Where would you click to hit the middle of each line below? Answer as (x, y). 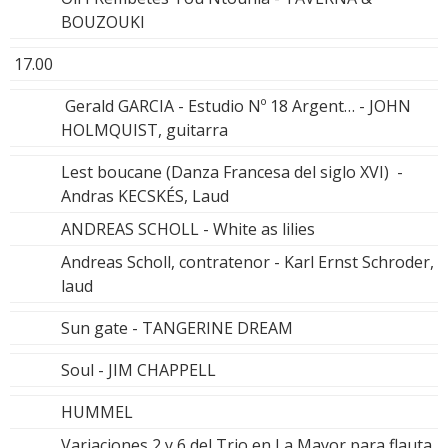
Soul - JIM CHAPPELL (138, 369)
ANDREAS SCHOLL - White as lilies (188, 228)
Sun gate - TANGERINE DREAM (177, 327)
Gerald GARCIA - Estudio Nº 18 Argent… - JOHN (236, 105)
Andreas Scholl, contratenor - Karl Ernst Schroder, (247, 261)
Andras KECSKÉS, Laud (145, 195)
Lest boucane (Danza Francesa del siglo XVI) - (232, 171)
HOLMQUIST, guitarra (144, 129)
